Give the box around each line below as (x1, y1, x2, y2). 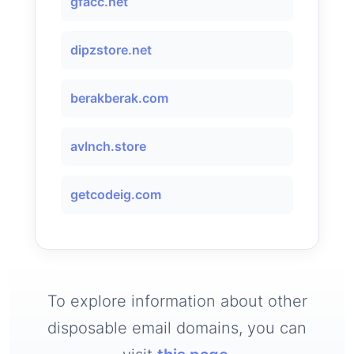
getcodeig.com (70, 186, 161, 202)
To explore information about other (47, 292, 307, 311)
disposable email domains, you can (47, 318, 307, 337)
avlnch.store (70, 138, 146, 154)
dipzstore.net (70, 42, 152, 58)
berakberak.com (70, 90, 168, 106)
